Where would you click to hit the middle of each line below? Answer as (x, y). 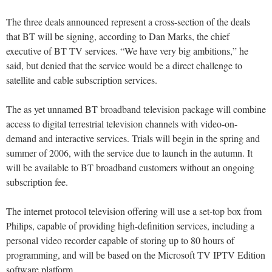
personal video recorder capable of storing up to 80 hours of (120, 240)
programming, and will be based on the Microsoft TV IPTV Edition (136, 255)
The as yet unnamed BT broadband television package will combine (136, 109)
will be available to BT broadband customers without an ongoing (130, 168)
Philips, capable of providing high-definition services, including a (130, 226)
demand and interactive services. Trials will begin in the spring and (133, 138)
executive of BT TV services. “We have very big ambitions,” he (127, 51)
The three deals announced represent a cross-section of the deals (128, 22)
